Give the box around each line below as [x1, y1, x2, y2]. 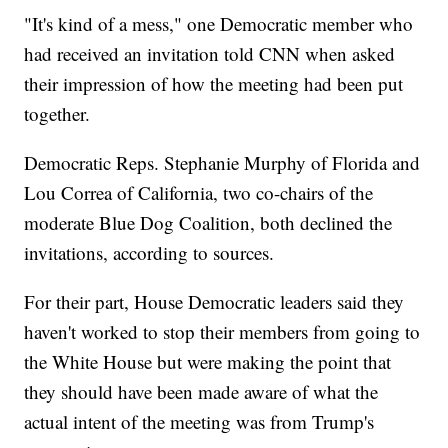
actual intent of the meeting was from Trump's [24, 409, 375, 435]
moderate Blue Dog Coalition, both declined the [24, 210, 393, 236]
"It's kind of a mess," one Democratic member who [24, 11, 414, 37]
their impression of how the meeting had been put [24, 71, 404, 97]
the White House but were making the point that [24, 349, 392, 375]
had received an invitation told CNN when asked [24, 41, 396, 67]
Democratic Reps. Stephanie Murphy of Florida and [24, 150, 421, 176]
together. [24, 101, 91, 127]
